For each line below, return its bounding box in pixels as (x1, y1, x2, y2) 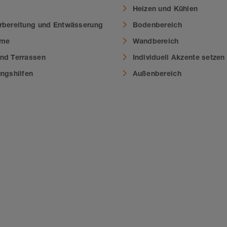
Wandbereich (132, 36, 179, 45)
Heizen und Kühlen (132, 4, 198, 13)
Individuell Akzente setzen (132, 52, 225, 61)
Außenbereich (132, 68, 181, 78)
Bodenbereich (132, 20, 182, 29)
